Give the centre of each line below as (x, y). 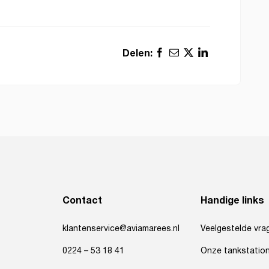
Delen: (138, 53)
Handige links (232, 201)
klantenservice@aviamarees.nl (121, 229)
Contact (82, 201)
